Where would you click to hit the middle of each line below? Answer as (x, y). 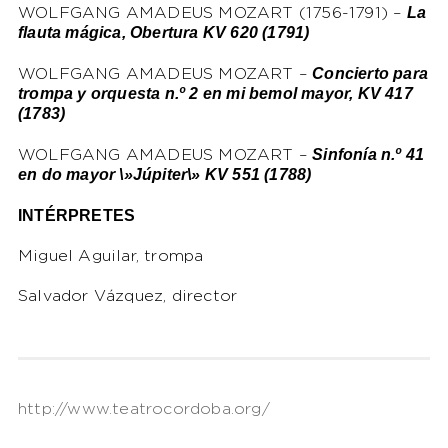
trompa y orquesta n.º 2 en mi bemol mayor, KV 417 (215, 93)
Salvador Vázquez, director (127, 296)
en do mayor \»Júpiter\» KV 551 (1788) (164, 174)
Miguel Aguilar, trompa (110, 256)
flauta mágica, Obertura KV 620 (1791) (163, 32)
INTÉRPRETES (76, 215)
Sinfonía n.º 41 (368, 154)
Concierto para (370, 73)
